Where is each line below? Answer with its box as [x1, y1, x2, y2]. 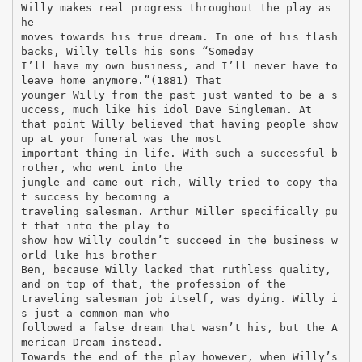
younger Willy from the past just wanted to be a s [20, 88, 338, 101]
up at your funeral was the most [20, 132, 221, 145]
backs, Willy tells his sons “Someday [20, 44, 254, 57]
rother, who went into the [20, 161, 183, 174]
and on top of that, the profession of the [20, 277, 286, 290]
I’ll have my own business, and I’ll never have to [20, 59, 338, 72]
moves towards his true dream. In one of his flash [20, 30, 338, 43]
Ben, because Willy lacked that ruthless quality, [20, 263, 331, 276]
